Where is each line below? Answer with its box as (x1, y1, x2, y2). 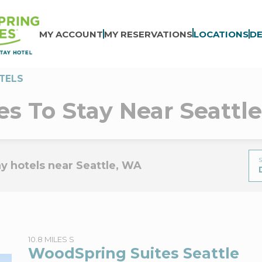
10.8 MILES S (27, 235, 74, 244)
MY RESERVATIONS (104, 28, 192, 40)
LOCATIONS (193, 28, 249, 40)
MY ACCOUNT (39, 28, 103, 40)
